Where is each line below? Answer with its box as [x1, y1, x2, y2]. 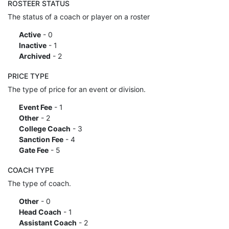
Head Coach [18, 207, 61, 216]
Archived [18, 51, 51, 60]
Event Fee [18, 102, 52, 111]
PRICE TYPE [8, 71, 49, 80]
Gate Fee [18, 145, 49, 154]
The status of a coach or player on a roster [8, 12, 150, 21]
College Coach [18, 124, 71, 133]
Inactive [18, 40, 47, 50]
